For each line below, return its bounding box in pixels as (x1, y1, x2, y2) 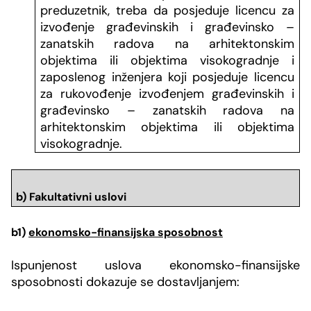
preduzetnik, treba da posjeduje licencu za (40, 2, 294, 19)
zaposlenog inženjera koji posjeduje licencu (40, 69, 294, 86)
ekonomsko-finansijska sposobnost (28, 224, 223, 239)
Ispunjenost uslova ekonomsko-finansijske (11, 256, 300, 274)
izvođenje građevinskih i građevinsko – (40, 19, 294, 36)
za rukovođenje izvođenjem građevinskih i (40, 85, 294, 103)
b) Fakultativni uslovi (15, 189, 126, 204)
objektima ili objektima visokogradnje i (40, 52, 294, 69)
